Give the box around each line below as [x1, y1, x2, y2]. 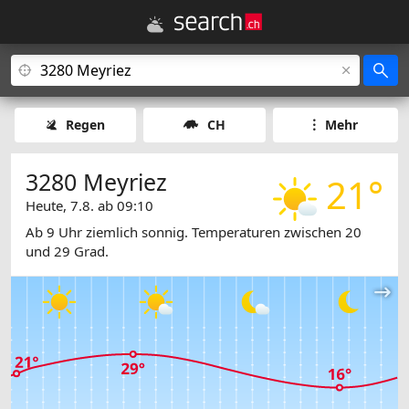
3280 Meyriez [26, 166, 167, 197]
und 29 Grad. [26, 242, 109, 261]
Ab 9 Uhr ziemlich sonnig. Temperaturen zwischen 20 [26, 223, 362, 242]
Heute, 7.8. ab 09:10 [26, 196, 153, 215]
